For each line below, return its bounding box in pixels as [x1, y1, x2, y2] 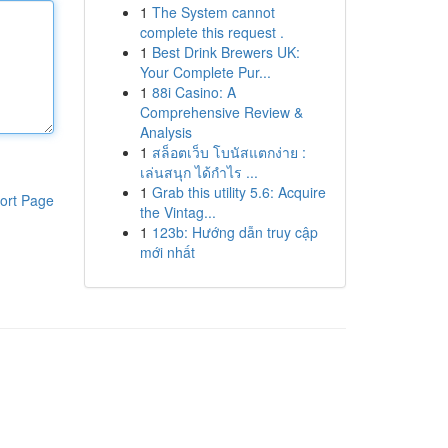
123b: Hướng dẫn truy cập [151, 222, 318, 242]
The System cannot [151, 2, 275, 22]
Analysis [139, 122, 192, 142]
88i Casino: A [151, 82, 236, 102]
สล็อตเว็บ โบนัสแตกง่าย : [151, 142, 306, 162]
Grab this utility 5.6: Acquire [151, 182, 326, 202]
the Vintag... [139, 202, 216, 222]
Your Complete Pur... [139, 62, 271, 82]
